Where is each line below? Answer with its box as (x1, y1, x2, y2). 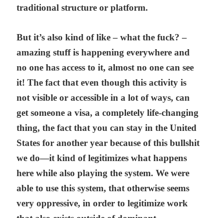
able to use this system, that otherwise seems (17, 183, 190, 194)
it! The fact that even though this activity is (17, 77, 187, 88)
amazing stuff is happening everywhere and (17, 47, 190, 58)
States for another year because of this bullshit (17, 138, 200, 148)
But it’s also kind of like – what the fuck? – (17, 32, 187, 43)
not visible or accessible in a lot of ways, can (17, 92, 190, 103)
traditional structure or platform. (17, 2, 148, 13)
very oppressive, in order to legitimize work (17, 198, 188, 209)
